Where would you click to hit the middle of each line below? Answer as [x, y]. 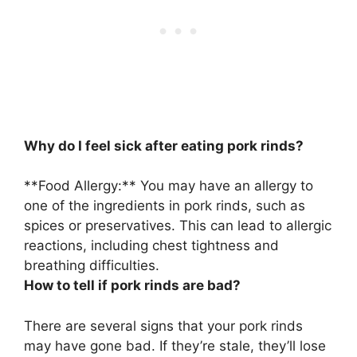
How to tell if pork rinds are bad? [132, 286]
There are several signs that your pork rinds [163, 326]
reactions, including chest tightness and [151, 246]
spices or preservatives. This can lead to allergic [178, 226]
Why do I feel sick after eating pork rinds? [164, 145]
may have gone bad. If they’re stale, [141, 345]
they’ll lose [292, 345]
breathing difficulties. [92, 266]
